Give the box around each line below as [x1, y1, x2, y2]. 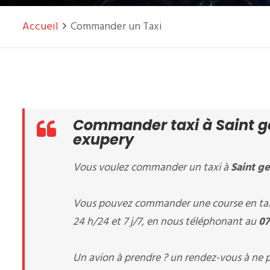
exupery [73, 130, 134, 149]
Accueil [22, 18, 58, 36]
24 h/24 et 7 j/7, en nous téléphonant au [73, 213, 259, 231]
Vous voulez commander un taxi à [73, 159, 231, 177]
